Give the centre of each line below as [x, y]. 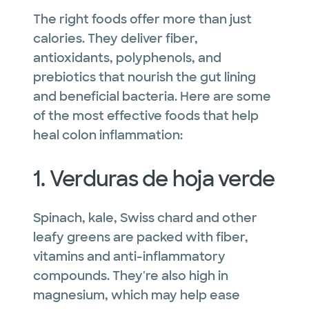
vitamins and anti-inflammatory [129, 256]
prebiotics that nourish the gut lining [144, 77]
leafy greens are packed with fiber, [141, 237]
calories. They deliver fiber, [116, 38]
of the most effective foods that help [146, 116]
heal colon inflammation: [108, 135]
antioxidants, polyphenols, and [127, 58]
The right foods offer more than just [142, 19]
